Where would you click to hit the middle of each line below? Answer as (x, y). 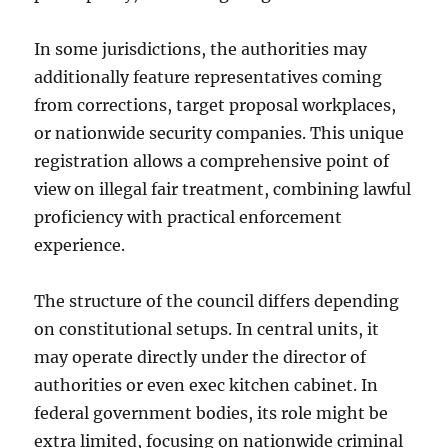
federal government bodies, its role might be (211, 413)
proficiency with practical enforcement (188, 217)
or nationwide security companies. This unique (219, 133)
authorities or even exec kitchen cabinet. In (206, 385)
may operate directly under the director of (200, 357)
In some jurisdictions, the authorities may (201, 49)
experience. (80, 245)
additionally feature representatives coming (208, 77)
